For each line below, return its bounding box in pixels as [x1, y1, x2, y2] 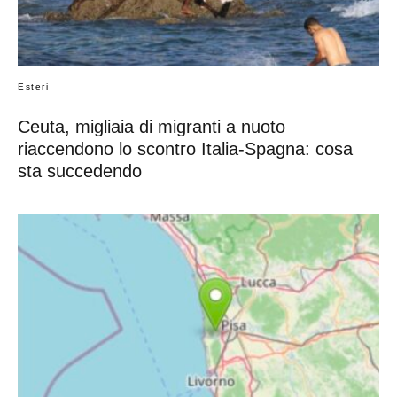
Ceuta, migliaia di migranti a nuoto [18, 117, 285, 137]
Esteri [18, 82, 49, 92]
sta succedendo [18, 161, 142, 182]
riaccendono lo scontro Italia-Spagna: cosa [18, 139, 353, 160]
